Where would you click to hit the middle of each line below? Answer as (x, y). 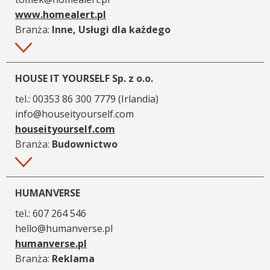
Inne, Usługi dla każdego (111, 29)
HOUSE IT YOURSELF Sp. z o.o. (84, 78)
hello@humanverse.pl (64, 228)
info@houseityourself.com (74, 114)
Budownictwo (85, 144)
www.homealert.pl (61, 14)
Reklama (73, 258)
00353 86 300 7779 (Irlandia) (96, 99)
